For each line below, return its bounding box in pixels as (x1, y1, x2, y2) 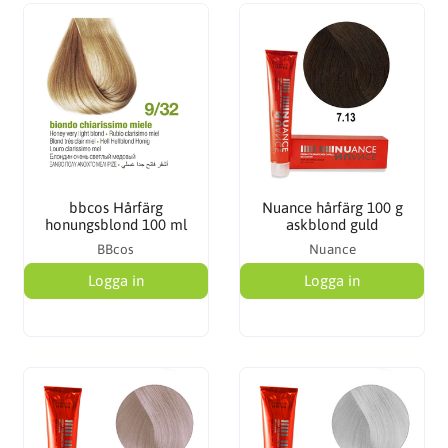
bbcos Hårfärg (68, 198, 163, 216)
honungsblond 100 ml (44, 215, 187, 233)
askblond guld (286, 215, 379, 233)
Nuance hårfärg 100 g (261, 198, 403, 216)
